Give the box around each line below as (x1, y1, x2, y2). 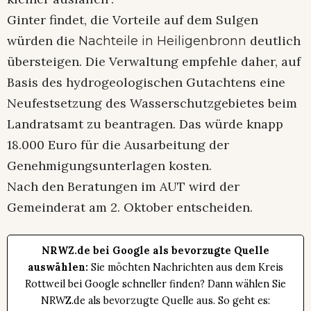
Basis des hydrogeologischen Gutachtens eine (7, 74, 285, 90)
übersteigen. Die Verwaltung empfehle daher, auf (7, 53, 301, 69)
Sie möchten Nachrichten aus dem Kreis (88, 260, 283, 274)
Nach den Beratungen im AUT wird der (7, 178, 239, 194)
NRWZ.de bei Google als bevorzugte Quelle (42, 244, 269, 257)
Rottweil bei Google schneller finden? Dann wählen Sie (25, 277, 286, 290)
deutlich (246, 32, 301, 49)
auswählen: (28, 260, 88, 274)
